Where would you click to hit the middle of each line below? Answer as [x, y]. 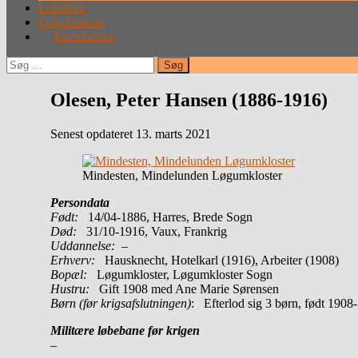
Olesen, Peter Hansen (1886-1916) [189, 99]
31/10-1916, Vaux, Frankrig [157, 231]
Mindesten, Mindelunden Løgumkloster [182, 175]
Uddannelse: [86, 245]
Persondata [80, 202]
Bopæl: [69, 274]
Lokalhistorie [72, 22]
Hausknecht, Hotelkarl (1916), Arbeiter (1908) [222, 260]
